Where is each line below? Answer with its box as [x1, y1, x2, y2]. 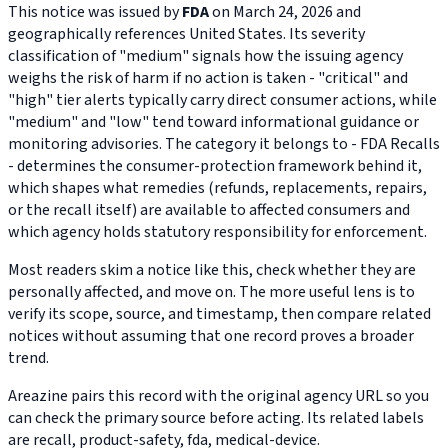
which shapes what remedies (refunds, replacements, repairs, [8, 177, 427, 200]
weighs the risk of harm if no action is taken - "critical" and [8, 67, 408, 90]
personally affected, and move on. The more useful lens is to [8, 281, 415, 304]
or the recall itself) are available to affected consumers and [8, 199, 410, 222]
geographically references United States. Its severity [8, 23, 365, 46]
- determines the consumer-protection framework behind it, [8, 155, 422, 178]
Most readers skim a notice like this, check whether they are [8, 259, 416, 282]
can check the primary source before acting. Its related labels [8, 407, 424, 430]
